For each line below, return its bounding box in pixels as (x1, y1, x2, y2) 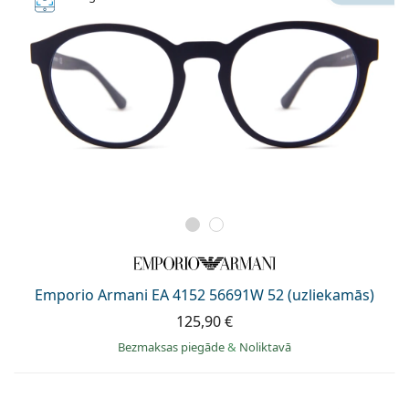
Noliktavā (239, 338, 291, 355)
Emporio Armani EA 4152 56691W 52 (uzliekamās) (35, 284, 374, 305)
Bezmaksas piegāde (118, 338, 227, 355)
